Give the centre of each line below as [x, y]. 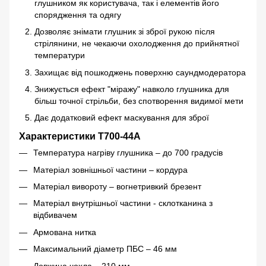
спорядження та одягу [78, 15]
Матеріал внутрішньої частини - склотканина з [123, 203]
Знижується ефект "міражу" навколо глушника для [132, 89]
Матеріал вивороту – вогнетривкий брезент [117, 186]
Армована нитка [65, 232]
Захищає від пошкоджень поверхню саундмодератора [140, 72]
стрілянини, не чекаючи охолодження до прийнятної [137, 44]
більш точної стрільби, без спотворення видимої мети [139, 101]
